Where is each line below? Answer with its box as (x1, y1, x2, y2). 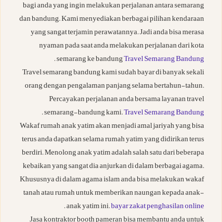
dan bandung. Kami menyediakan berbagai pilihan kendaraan (19, 14, 204, 26)
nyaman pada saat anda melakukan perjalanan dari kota (39, 41, 204, 53)
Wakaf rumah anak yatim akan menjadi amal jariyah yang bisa (20, 121, 204, 133)
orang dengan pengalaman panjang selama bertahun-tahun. (25, 81, 204, 93)
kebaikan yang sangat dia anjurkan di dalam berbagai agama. (23, 161, 204, 173)
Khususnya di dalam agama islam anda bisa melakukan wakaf (20, 174, 204, 186)
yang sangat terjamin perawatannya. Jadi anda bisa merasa (31, 27, 204, 39)
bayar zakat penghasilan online (111, 201, 204, 213)
